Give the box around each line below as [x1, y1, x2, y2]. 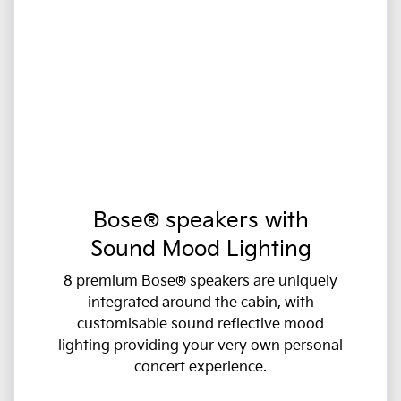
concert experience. [134, 359, 267, 377]
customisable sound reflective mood [77, 316, 324, 334]
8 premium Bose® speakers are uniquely [64, 273, 337, 291]
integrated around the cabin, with [87, 294, 314, 312]
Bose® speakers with [92, 208, 309, 235]
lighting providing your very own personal [58, 337, 343, 355]
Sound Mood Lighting [90, 236, 311, 263]
